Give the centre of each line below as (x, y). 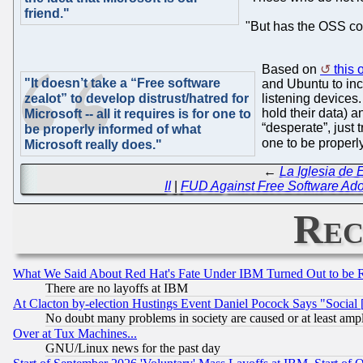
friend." (47, 13)
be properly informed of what (113, 129)
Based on (291, 69)
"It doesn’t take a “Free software (122, 83)
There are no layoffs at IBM (117, 288)
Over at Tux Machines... (75, 334)
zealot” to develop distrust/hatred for (137, 98)
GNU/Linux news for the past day (133, 348)
